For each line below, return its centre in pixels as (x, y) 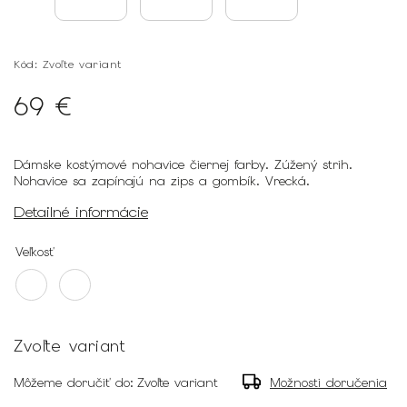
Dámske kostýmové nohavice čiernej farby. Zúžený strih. (183, 164)
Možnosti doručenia (328, 382)
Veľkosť (35, 251)
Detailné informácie (81, 212)
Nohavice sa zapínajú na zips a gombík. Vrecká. (164, 181)
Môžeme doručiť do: (74, 382)
